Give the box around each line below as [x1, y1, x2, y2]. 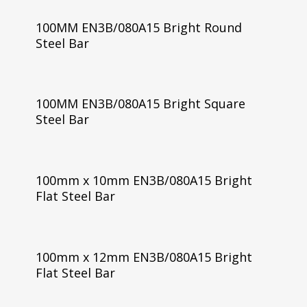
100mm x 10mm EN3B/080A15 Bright [35, 172, 252, 189]
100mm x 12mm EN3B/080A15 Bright [35, 249, 252, 266]
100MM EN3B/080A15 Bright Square [35, 95, 245, 112]
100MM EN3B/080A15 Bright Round [35, 19, 242, 36]
